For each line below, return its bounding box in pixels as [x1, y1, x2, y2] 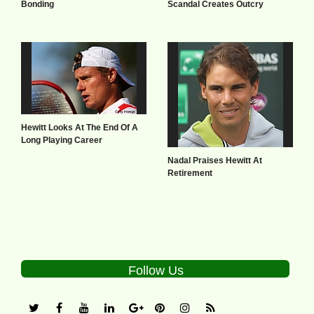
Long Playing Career [21, 135, 102, 145]
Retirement [168, 168, 212, 178]
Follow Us [128, 263, 184, 278]
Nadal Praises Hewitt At [168, 155, 262, 165]
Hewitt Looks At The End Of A [21, 122, 138, 132]
